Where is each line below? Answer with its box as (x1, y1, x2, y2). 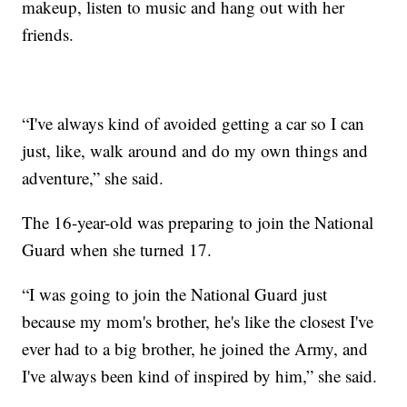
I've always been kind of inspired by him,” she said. (22, 364, 378, 388)
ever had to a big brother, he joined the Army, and (22, 337, 369, 361)
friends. (22, 23, 74, 46)
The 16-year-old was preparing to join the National (22, 211, 374, 234)
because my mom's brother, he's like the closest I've (22, 310, 374, 333)
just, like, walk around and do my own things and (22, 139, 369, 163)
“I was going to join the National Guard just (22, 283, 328, 306)
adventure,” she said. (22, 166, 164, 190)
